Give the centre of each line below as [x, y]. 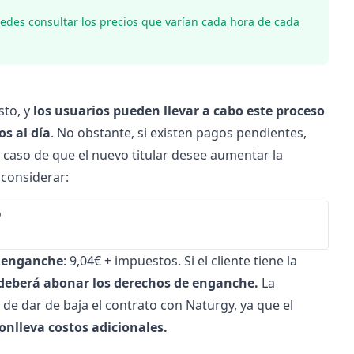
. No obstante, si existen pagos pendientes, [178, 133]
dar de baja [55, 305]
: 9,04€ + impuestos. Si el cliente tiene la [180, 261]
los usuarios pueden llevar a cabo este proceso [179, 111]
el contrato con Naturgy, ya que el [190, 305]
